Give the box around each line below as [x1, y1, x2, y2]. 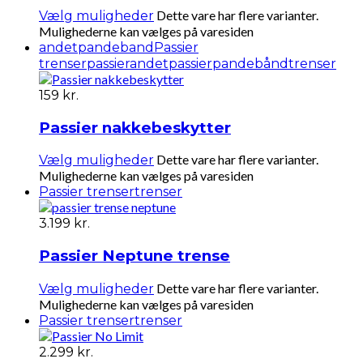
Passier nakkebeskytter [39, 117, 231, 137]
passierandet [87, 56, 169, 71]
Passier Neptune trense [39, 246, 230, 266]
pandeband [78, 40, 154, 55]
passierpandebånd [169, 56, 288, 71]
